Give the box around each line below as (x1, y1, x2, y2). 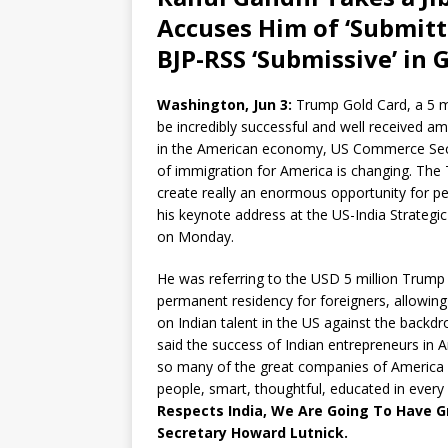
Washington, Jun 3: (157, 95, 292, 115)
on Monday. (157, 227, 234, 247)
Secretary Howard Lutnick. (157, 423, 348, 443)
